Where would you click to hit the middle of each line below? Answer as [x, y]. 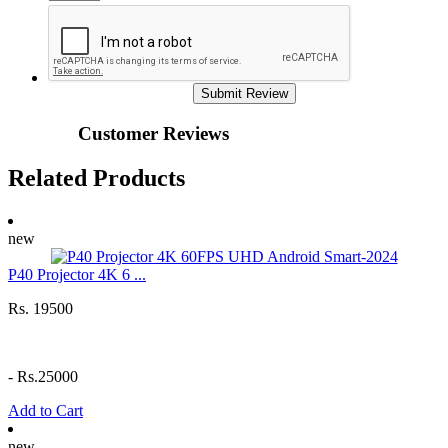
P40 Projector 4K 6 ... [77, 274]
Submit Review [244, 94]
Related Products [96, 177]
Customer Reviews [153, 133]
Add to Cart [45, 410]
